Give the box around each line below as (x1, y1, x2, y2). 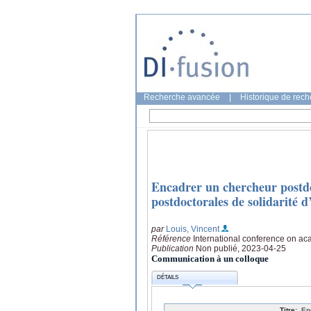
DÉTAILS (157, 274, 179, 281)
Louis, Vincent (166, 224, 219, 234)
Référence (151, 233, 193, 244)
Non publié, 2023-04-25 (196, 243, 286, 253)
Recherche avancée (144, 92, 220, 102)
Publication (151, 243, 196, 253)
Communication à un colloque (151, 253, 269, 264)
